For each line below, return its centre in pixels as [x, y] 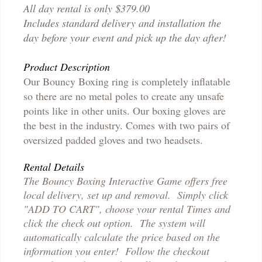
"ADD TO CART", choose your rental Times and [127, 208]
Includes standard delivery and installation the [122, 23]
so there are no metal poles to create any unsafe [124, 96]
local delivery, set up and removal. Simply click [126, 194]
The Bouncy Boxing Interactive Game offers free [125, 180]
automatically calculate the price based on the [122, 237]
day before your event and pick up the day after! [125, 37]
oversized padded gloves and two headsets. [113, 139]
